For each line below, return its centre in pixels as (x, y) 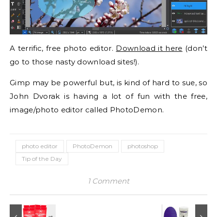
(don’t (195, 48)
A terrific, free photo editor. (63, 48)
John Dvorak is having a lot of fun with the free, (108, 96)
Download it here (149, 48)
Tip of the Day (42, 158)
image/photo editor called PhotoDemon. (87, 109)
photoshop (143, 146)
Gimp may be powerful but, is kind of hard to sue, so (108, 82)
